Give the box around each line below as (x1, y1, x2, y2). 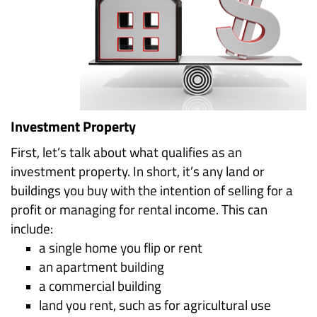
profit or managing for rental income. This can (11, 200, 267, 219)
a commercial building (39, 276, 161, 296)
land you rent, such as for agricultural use (39, 295, 271, 315)
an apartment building (39, 257, 164, 277)
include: (11, 219, 53, 238)
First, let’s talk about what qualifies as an (11, 142, 242, 162)
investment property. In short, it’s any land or (11, 161, 265, 181)
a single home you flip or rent (39, 238, 202, 258)
